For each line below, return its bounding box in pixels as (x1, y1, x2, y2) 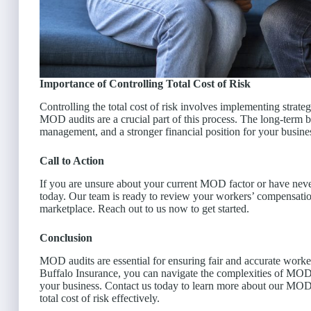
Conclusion (40, 231, 92, 244)
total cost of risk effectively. (40, 292, 160, 304)
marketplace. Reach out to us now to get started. (40, 202, 249, 215)
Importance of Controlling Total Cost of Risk (40, 78, 251, 90)
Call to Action (40, 155, 104, 167)
